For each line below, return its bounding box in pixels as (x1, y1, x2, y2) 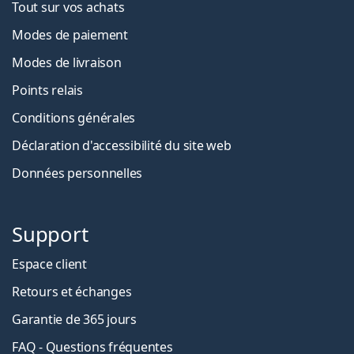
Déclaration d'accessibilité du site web (12, 136, 232, 154)
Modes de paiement (12, 25, 128, 43)
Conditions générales (12, 108, 136, 126)
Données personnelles (12, 164, 143, 182)
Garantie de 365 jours (12, 310, 137, 328)
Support (12, 220, 88, 248)
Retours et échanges (12, 282, 132, 300)
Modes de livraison (12, 53, 122, 71)
